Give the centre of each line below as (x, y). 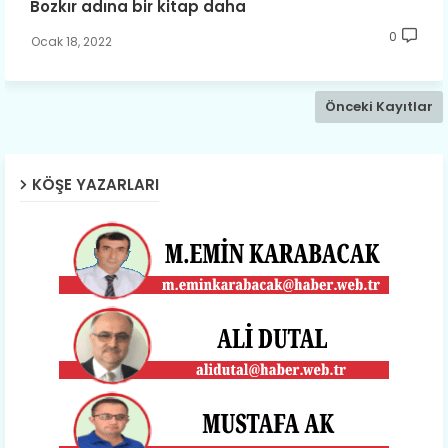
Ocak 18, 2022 (71, 42)
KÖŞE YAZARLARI (95, 185)
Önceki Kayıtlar (379, 107)
